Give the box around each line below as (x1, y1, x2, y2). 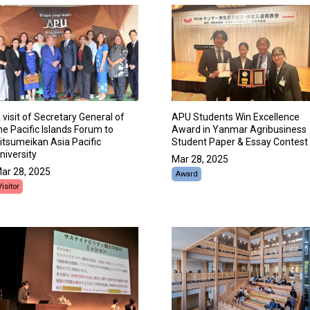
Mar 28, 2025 (172, 154, 228, 165)
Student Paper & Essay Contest (172, 136, 308, 148)
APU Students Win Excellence (172, 111, 300, 123)
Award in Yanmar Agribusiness (172, 124, 307, 136)
